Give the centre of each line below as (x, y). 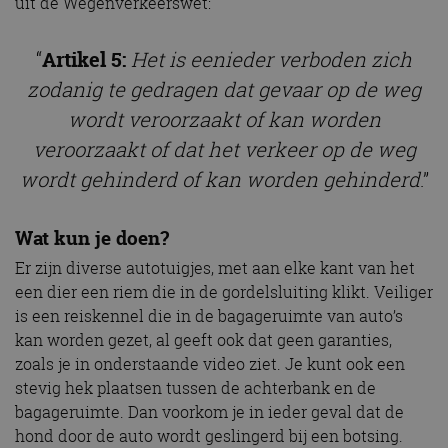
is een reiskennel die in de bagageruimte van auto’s (209, 315)
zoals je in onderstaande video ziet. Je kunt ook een (210, 363)
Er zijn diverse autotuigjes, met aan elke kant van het (215, 267)
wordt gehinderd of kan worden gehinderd (219, 179)
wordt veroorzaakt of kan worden (224, 119)
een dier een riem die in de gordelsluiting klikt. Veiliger (224, 291)
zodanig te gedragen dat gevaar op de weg (224, 89)
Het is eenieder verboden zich (269, 59)
